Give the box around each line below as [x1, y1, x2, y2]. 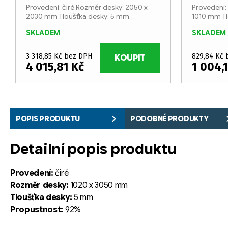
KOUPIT [114, 52, 146, 63]
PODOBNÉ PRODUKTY [130, 113, 209, 123]
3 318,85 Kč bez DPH [26, 52, 92, 61]
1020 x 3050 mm [68, 180, 128, 191]
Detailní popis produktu [10, 140, 177, 158]
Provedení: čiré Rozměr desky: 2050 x [26, 3, 148, 12]
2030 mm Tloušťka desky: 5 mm [26, 12, 129, 21]
